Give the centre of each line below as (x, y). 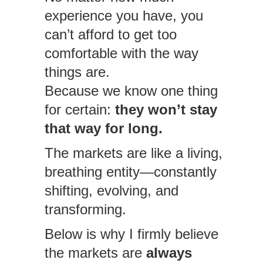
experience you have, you (124, 16)
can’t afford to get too (110, 34)
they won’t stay (166, 109)
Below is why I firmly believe (131, 234)
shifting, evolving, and (111, 190)
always (169, 253)
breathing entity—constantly (130, 172)
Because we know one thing (131, 91)
